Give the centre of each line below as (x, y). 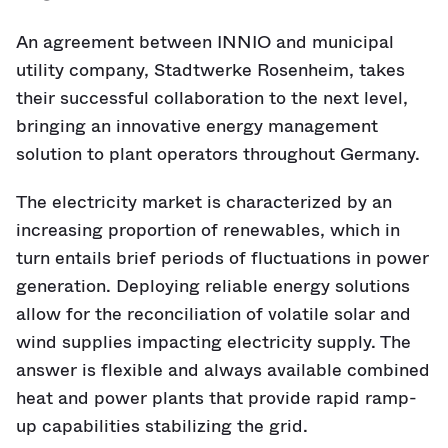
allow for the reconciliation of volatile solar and (213, 314)
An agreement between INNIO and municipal (205, 42)
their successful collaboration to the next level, (212, 98)
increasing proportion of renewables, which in (208, 230)
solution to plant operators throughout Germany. (218, 154)
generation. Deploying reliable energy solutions (213, 286)
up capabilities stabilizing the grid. (162, 426)
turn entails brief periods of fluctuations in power (222, 258)
